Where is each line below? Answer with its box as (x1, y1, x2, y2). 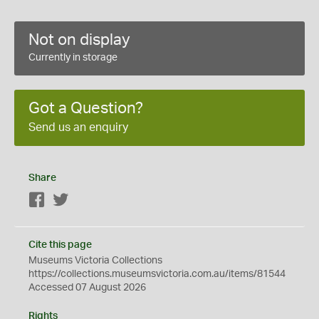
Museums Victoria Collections (28, 256, 162, 266)
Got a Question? (28, 100, 143, 116)
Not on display (28, 32, 130, 48)
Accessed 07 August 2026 (28, 283, 146, 293)
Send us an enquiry (28, 122, 128, 133)
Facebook (46, 196, 90, 206)
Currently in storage (28, 53, 117, 63)
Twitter (69, 196, 100, 206)
